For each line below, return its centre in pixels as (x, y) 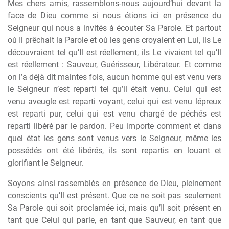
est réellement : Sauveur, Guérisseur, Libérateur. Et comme (114, 65)
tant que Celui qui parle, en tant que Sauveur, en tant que (114, 220)
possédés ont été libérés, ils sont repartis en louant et (114, 151)
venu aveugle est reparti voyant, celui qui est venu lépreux (114, 101)
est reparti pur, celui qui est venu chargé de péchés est (114, 114)
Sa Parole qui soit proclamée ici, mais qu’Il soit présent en (114, 208)
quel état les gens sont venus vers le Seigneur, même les (114, 138)
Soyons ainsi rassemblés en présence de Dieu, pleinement (114, 183)
